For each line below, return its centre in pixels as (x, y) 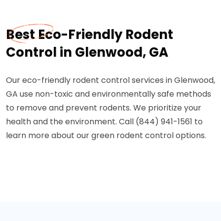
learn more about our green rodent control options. (106, 135)
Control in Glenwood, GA (87, 52)
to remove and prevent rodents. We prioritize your (104, 108)
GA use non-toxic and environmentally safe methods (109, 94)
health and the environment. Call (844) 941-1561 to (104, 122)
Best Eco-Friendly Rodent (90, 35)
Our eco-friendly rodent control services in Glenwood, (110, 80)
